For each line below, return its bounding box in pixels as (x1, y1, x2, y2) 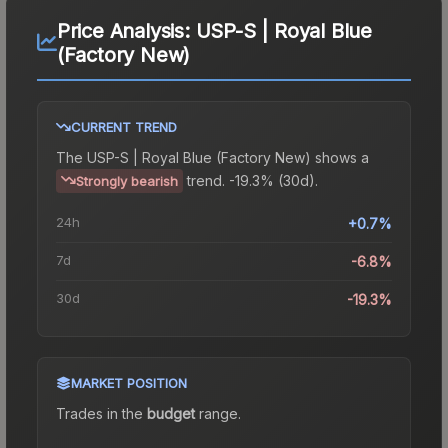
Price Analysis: (56, 18, 196, 43)
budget (147, 404, 195, 422)
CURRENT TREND (71, 118, 177, 135)
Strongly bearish (76, 172, 178, 189)
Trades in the (56, 404, 147, 422)
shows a (311, 148, 369, 166)
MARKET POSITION (71, 374, 187, 391)
